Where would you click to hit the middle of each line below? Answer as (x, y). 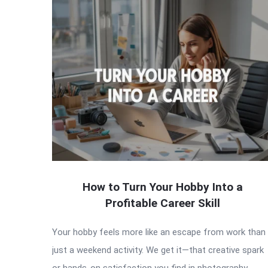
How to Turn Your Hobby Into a (163, 187)
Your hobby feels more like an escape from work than (159, 232)
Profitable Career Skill (163, 203)
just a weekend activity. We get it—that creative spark (158, 250)
